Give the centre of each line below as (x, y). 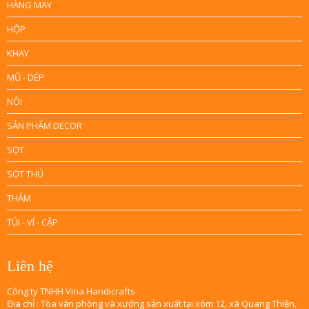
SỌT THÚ (25, 173)
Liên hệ (30, 266)
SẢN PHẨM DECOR (44, 125)
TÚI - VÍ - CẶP (32, 222)
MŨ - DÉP (26, 77)
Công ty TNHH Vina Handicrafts (71, 291)
